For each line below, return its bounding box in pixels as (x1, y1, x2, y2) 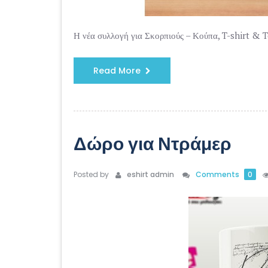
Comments (196, 169, 241, 179)
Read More (93, 65, 141, 77)
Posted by (74, 169, 109, 179)
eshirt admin (123, 169, 174, 179)
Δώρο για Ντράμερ (74, 132, 232, 157)
